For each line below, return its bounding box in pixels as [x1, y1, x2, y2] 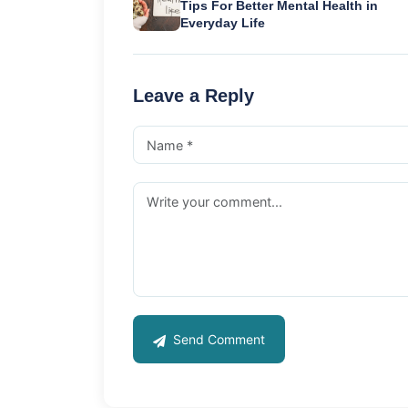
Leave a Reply [133, 86, 254, 107]
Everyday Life [179, 16, 265, 31]
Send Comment [169, 331, 265, 348]
